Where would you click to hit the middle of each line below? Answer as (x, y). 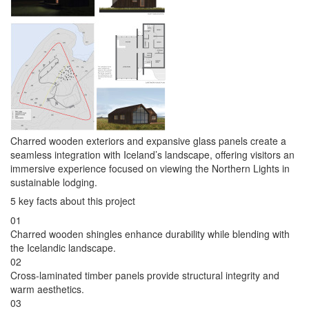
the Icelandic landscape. (63, 248)
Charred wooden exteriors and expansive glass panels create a (148, 141)
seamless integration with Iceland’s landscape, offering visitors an (152, 155)
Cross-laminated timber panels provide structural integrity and (145, 276)
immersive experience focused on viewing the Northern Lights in (150, 169)
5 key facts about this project (73, 201)
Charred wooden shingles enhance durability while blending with (150, 234)
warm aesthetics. (47, 289)
